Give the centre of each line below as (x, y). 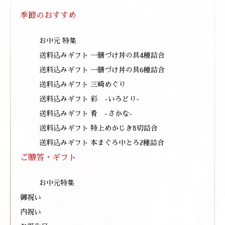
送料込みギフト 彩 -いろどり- (89, 99)
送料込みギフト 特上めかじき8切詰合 (98, 128)
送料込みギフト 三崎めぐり (82, 84)
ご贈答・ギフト (48, 158)
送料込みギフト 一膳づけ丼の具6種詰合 (102, 70)
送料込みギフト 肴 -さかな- (86, 114)
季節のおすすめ (48, 16)
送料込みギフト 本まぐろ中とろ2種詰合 (102, 143)
